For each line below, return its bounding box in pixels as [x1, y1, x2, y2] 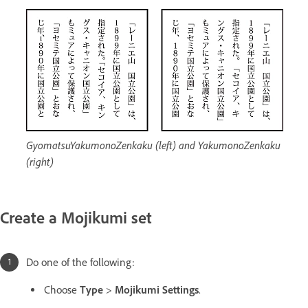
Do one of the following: [26, 256, 135, 269]
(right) [26, 154, 54, 168]
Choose [44, 283, 80, 297]
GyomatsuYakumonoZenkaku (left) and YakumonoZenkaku [26, 137, 280, 152]
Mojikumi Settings [115, 283, 199, 297]
